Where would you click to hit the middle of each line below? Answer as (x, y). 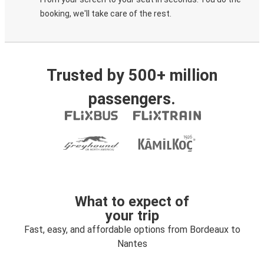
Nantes (132, 244)
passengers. (132, 99)
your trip (132, 216)
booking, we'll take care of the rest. (106, 14)
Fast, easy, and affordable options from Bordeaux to (132, 230)
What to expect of (132, 202)
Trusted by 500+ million (132, 75)
